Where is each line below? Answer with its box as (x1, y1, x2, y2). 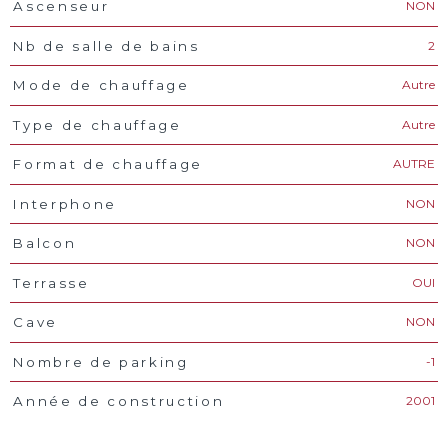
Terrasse (13, 274, 90, 291)
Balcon (13, 235, 77, 252)
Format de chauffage (13, 156, 203, 173)
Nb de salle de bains (13, 37, 200, 54)
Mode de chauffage (13, 77, 190, 94)
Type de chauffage (13, 116, 182, 133)
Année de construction (13, 393, 225, 410)
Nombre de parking (13, 353, 189, 370)
